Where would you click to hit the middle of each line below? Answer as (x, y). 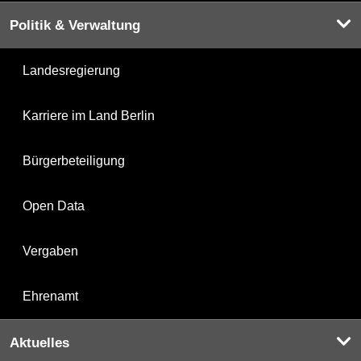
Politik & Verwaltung (75, 25)
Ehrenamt (50, 296)
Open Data (54, 205)
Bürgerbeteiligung (74, 160)
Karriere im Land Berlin (89, 115)
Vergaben (50, 251)
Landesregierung (71, 70)
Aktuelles (39, 342)
